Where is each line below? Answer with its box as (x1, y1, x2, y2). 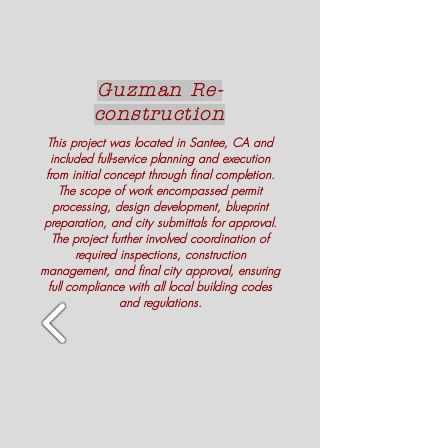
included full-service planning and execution (50, 150, 270, 167)
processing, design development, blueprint (52, 198, 268, 215)
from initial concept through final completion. (45, 166, 275, 183)
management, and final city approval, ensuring (40, 262, 280, 279)
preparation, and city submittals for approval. (43, 214, 277, 231)
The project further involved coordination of (51, 230, 269, 247)
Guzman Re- (96, 80, 223, 101)
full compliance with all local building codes (48, 278, 272, 295)
